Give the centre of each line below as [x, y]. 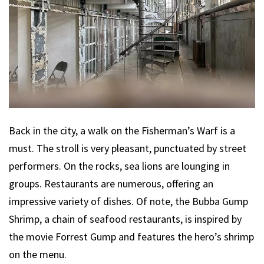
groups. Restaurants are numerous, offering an [111, 184]
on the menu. [38, 255]
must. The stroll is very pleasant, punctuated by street [128, 148]
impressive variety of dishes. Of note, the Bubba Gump [128, 202]
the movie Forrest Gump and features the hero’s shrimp [131, 237]
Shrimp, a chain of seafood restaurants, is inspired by [125, 219]
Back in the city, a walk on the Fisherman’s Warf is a [122, 131]
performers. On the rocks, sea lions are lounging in [119, 166]
